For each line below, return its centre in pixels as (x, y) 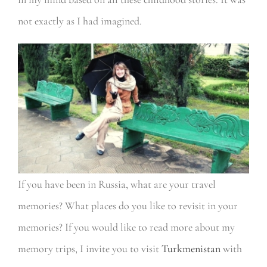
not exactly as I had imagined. (80, 21)
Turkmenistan (191, 249)
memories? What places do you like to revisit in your (128, 206)
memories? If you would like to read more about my (126, 227)
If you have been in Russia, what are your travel (117, 184)
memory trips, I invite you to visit (89, 249)
